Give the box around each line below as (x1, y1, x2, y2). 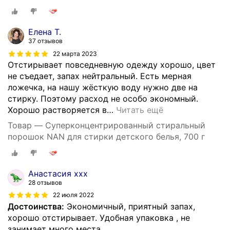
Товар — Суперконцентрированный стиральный (8, 120, 205, 130)
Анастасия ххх (28, 168, 88, 179)
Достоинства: (8, 201, 64, 212)
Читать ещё (116, 104, 163, 115)
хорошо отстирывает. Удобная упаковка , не (8, 212, 190, 223)
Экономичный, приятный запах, (64, 201, 195, 212)
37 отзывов (28, 36, 63, 45)
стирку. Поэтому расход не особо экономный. (8, 93, 198, 104)
